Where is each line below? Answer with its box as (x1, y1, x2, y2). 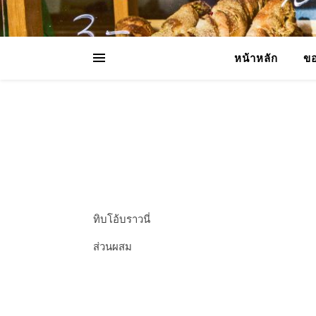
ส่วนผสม (93, 239, 132, 253)
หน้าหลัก (233, 51, 278, 65)
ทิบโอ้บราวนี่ (93, 212, 150, 226)
